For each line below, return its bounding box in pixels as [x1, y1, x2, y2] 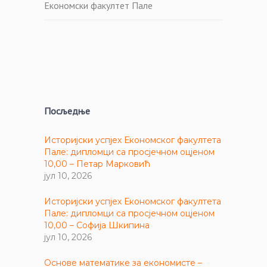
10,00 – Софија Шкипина [44, 219, 150, 231]
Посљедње [44, 104, 90, 117]
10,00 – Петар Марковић [44, 158, 150, 169]
